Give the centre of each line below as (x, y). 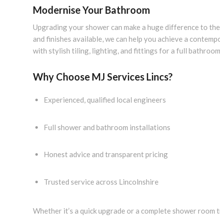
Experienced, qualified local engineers (105, 100)
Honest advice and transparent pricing (106, 154)
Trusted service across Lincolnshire (101, 181)
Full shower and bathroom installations (107, 127)
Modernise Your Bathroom (92, 10)
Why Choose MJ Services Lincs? (103, 77)
